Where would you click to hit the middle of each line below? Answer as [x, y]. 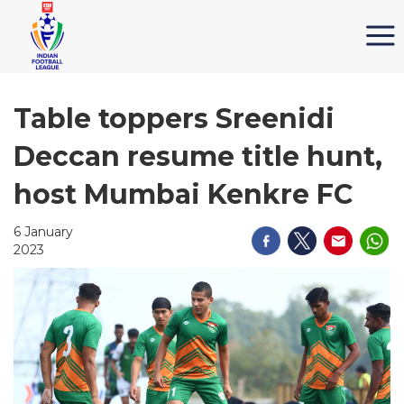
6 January [43, 232]
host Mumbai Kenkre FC [183, 194]
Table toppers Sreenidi [174, 119]
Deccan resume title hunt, [198, 156]
